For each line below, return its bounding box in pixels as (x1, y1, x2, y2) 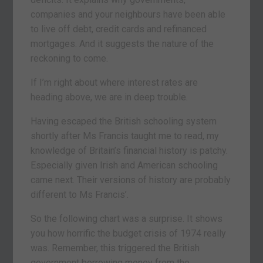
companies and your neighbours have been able (31, 8, 226, 20)
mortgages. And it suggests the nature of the (31, 38, 214, 49)
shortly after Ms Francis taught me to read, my (31, 130, 220, 141)
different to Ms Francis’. (31, 188, 129, 200)
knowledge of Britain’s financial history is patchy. (31, 144, 228, 156)
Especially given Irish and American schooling (31, 159, 218, 171)
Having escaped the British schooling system (31, 115, 217, 127)
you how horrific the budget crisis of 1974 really (31, 227, 227, 239)
